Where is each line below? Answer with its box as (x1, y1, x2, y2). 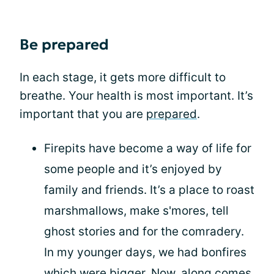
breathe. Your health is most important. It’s (20, 88, 253, 103)
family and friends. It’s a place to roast (44, 182, 254, 197)
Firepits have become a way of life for (44, 141, 251, 155)
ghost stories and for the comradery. (44, 224, 244, 239)
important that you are (20, 106, 146, 121)
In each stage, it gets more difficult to (20, 70, 226, 84)
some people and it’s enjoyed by (44, 161, 222, 176)
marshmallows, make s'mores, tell (44, 203, 229, 218)
